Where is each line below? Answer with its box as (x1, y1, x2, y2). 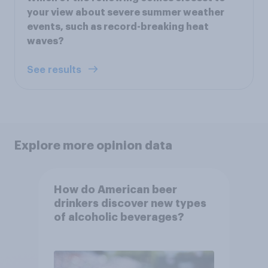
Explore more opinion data (14, 139, 172, 151)
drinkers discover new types (53, 198, 206, 209)
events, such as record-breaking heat (27, 22, 209, 32)
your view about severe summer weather (27, 7, 224, 17)
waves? (27, 36, 64, 46)
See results (27, 65, 84, 75)
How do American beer (53, 184, 177, 196)
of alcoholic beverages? (53, 212, 184, 223)
